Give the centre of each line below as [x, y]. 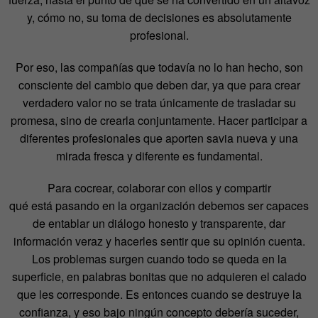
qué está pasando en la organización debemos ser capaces [159, 206]
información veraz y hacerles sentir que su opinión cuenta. [159, 241]
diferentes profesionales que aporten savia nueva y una [159, 138]
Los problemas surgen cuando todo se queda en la [159, 259]
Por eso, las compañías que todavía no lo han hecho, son [159, 67]
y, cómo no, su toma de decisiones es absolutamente [159, 18]
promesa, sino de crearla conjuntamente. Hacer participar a [159, 121]
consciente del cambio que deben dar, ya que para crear [159, 85]
